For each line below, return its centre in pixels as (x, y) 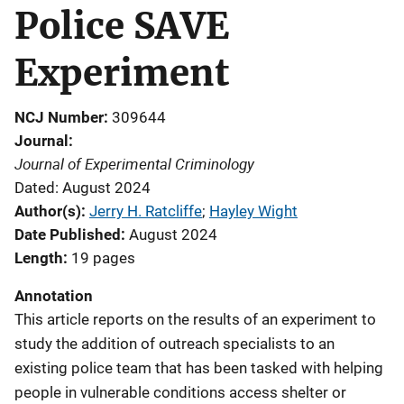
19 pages (103, 258)
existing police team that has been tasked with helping (199, 368)
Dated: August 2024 (83, 188)
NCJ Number (59, 117)
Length (39, 258)
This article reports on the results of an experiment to (195, 319)
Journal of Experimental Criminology (134, 164)
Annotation (54, 296)
